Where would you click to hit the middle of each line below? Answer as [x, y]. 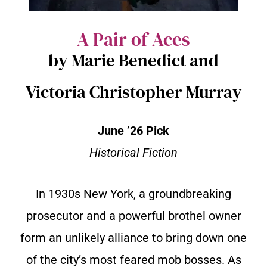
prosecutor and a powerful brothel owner [133, 216]
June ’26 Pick [133, 131]
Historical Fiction [133, 153]
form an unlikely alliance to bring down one [133, 238]
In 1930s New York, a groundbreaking [133, 194]
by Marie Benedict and [133, 60]
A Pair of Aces [133, 40]
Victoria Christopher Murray [133, 92]
